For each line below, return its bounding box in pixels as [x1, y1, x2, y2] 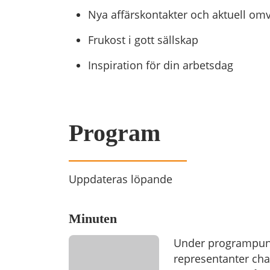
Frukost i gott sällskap [88, 33, 198, 47]
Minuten [69, 211, 117, 226]
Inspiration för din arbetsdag [88, 58, 233, 72]
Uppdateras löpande [69, 172, 172, 186]
